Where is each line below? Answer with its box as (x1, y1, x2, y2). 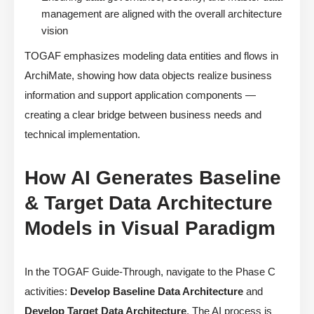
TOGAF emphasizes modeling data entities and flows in (25, 50, 278, 62)
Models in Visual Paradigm (25, 217, 275, 240)
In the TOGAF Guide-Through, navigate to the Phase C (25, 266, 275, 278)
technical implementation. (25, 128, 140, 141)
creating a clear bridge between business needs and (25, 109, 261, 121)
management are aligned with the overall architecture (41, 8, 282, 20)
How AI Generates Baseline (25, 167, 281, 189)
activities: (25, 285, 70, 298)
